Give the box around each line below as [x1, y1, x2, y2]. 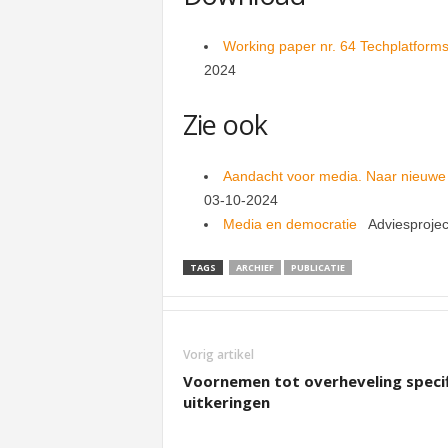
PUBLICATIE [290, 261, 345, 274]
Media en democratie [222, 216, 368, 232]
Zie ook [182, 106, 268, 143]
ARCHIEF [235, 261, 274, 274]
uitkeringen [182, 392, 270, 412]
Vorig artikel [182, 346, 254, 363]
